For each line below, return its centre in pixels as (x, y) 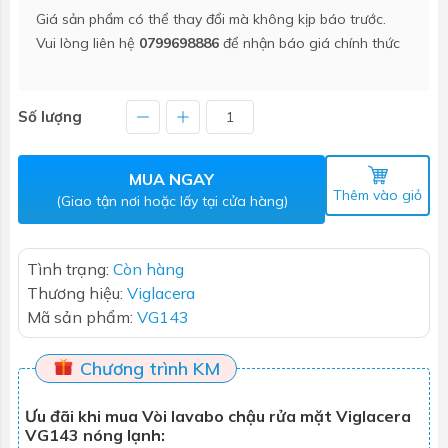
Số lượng (50, 116)
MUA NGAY (172, 178)
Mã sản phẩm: (82, 316)
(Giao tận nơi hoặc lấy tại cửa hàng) (171, 200)
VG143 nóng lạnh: (95, 434)
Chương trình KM (147, 368)
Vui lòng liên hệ (87, 42)
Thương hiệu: (77, 292)
